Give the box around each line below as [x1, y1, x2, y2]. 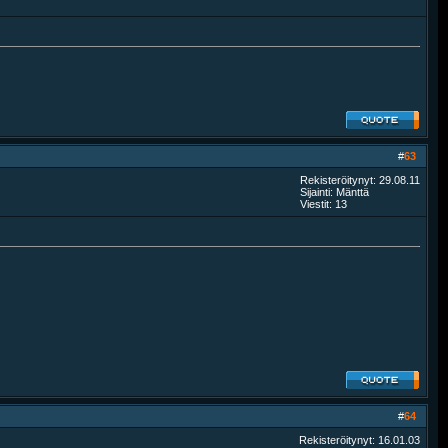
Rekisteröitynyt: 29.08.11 [300, 174, 420, 186]
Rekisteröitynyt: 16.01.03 [299, 434, 420, 446]
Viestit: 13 [300, 198, 347, 210]
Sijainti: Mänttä [300, 186, 369, 198]
